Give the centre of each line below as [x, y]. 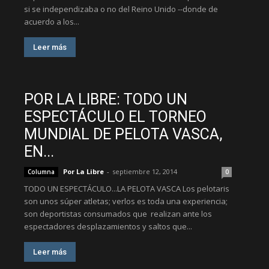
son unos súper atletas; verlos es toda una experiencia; [126, 201]
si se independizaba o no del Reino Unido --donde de [121, 9]
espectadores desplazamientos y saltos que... [108, 226]
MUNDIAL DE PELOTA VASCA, [123, 134]
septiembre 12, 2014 [145, 171]
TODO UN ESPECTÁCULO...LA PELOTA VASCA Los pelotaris [127, 189]
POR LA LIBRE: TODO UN [106, 99]
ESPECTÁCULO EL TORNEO [115, 117]
